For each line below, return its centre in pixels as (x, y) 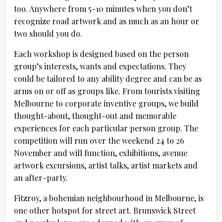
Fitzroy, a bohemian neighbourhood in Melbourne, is (109, 198)
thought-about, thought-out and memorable (95, 116)
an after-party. (41, 178)
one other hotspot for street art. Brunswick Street (105, 210)
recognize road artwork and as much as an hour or (107, 21)
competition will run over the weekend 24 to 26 (99, 140)
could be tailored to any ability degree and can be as (108, 79)
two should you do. (48, 33)
